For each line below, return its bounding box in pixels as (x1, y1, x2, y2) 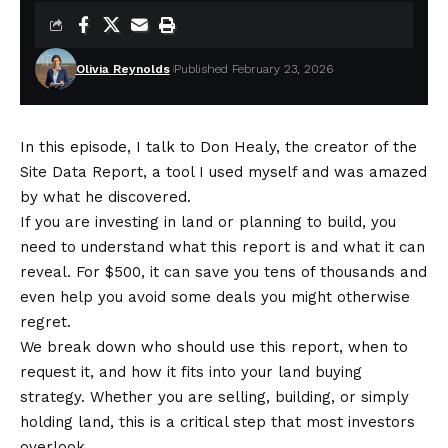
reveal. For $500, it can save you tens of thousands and (20, 262, 427, 281)
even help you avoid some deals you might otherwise (20, 287, 410, 306)
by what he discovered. (20, 187, 191, 206)
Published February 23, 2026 (173, 61, 333, 76)
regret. (20, 312, 71, 331)
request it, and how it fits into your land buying (20, 362, 362, 381)
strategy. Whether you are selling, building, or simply (20, 387, 409, 406)
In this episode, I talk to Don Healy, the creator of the (20, 137, 417, 156)
